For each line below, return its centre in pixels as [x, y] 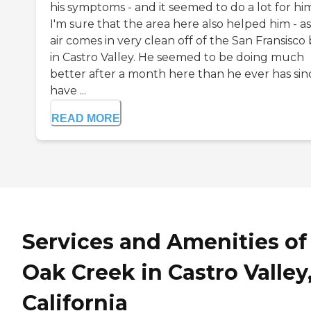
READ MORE [86, 119]
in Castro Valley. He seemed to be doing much [177, 58]
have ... [68, 91]
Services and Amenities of [165, 242]
